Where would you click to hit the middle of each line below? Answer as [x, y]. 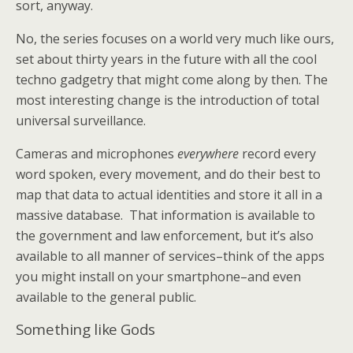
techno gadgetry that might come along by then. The [172, 80]
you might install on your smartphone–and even [158, 277]
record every [277, 154]
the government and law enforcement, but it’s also [165, 236]
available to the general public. [106, 297]
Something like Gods [85, 329]
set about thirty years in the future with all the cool [166, 59]
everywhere [208, 154]
